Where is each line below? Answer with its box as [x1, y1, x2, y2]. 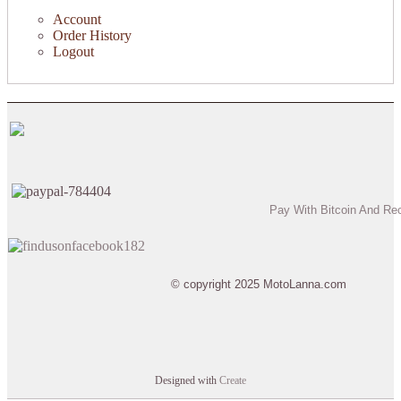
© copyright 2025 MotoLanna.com [171, 277, 346, 291]
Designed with [155, 373, 219, 387]
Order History [53, 27, 132, 43]
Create [219, 373, 246, 387]
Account [53, 11, 101, 27]
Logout [53, 43, 94, 59]
